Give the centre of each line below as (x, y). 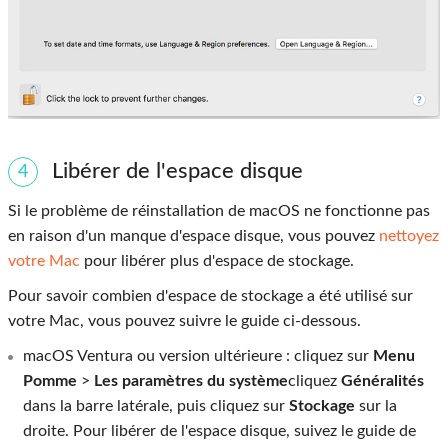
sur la (378, 405)
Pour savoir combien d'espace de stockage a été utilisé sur (210, 295)
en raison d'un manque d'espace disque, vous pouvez (193, 235)
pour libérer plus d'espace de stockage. (217, 260)
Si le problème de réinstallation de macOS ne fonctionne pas (219, 210)
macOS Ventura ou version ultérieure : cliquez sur (198, 355)
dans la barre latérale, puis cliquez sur (156, 405)
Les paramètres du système (191, 380)
